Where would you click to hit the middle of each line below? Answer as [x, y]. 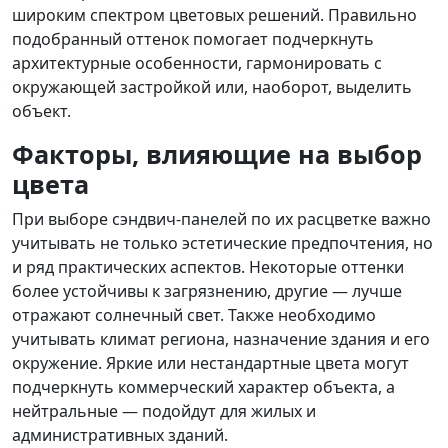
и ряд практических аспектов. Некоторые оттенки [208, 267]
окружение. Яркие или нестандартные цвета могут [210, 363]
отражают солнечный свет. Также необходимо [194, 315]
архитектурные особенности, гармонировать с [197, 63]
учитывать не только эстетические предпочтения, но [222, 243]
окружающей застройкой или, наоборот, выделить [212, 87]
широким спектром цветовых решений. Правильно [214, 15]
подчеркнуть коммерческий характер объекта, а [203, 387]
